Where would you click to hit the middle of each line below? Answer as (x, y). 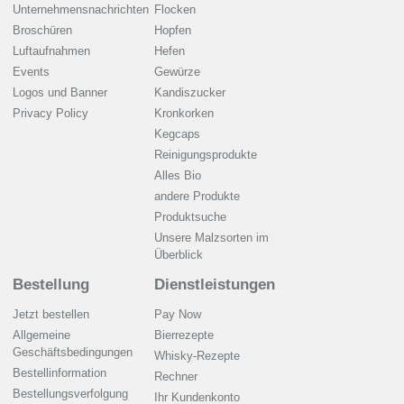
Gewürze (177, 72)
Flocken (175, 10)
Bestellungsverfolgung (70, 394)
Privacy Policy (50, 114)
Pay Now (178, 315)
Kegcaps (177, 134)
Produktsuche (190, 217)
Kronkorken (184, 114)
